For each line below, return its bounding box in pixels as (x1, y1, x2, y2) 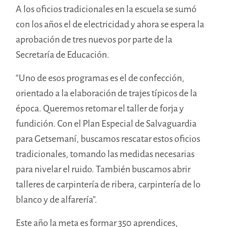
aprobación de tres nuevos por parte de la (16, 33, 173, 46)
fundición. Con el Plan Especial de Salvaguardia (16, 117, 197, 130)
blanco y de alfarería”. (16, 193, 98, 206)
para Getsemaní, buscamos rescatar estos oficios (16, 132, 201, 145)
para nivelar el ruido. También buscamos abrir (16, 163, 191, 175)
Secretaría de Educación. (16, 48, 110, 61)
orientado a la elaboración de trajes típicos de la (16, 87, 198, 99)
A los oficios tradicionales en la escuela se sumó (16, 3, 197, 15)
